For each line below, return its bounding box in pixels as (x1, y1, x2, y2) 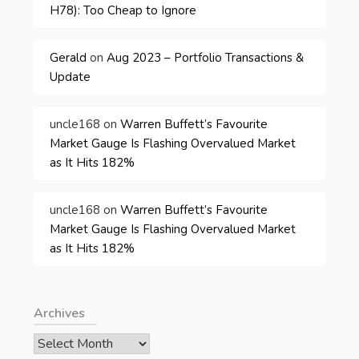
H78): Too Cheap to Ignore (50, 2, 197, 18)
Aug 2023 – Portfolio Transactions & (107, 49, 305, 66)
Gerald (50, 49, 87, 66)
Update (50, 68, 91, 85)
